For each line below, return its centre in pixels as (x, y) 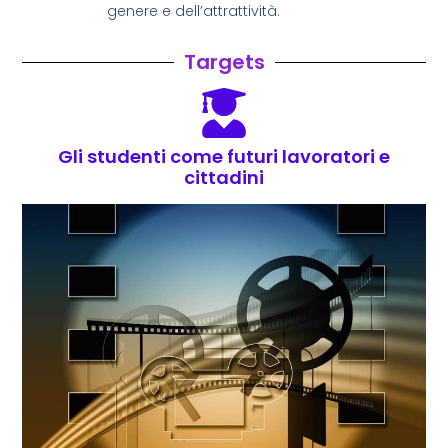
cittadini (224, 178)
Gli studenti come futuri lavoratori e (224, 157)
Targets (224, 62)
